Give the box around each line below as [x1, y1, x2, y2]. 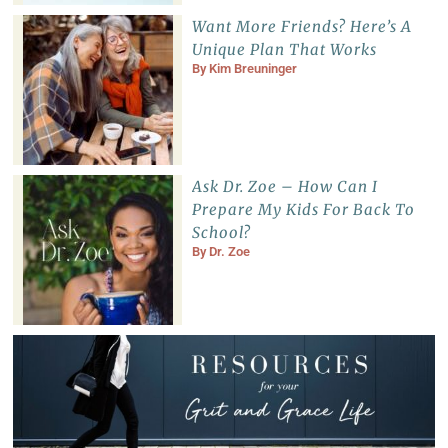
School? [191, 222, 251, 242]
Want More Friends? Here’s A [191, 16, 412, 36]
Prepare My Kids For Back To [191, 199, 415, 219]
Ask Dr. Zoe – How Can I [191, 176, 378, 196]
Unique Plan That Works [191, 39, 377, 59]
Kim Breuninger [208, 60, 297, 76]
